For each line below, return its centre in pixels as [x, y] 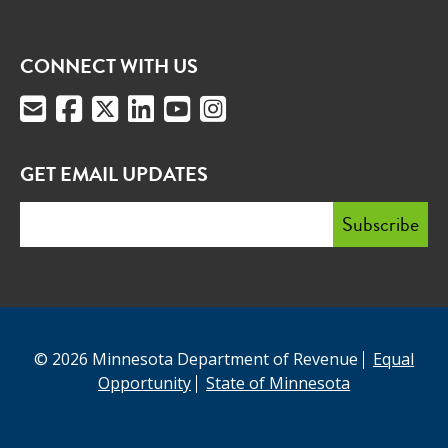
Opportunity [144, 383]
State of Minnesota [278, 383]
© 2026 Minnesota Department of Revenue [196, 359]
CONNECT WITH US [109, 67]
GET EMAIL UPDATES [114, 175]
